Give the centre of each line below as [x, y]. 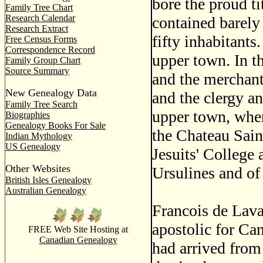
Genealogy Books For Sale [55, 125]
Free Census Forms [41, 39]
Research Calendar [40, 18]
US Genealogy [33, 146]
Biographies [28, 115]
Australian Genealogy [46, 190]
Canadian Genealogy [78, 240]
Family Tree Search [41, 104]
